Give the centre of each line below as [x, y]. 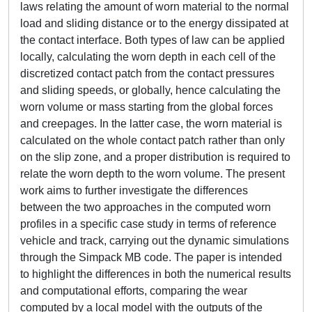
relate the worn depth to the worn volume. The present [153, 174]
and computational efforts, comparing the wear [134, 291]
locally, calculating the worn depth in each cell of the [148, 57]
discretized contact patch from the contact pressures [147, 73]
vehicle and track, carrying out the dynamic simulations [155, 241]
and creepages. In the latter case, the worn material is [151, 124]
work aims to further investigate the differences [134, 190]
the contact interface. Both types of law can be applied [153, 40]
